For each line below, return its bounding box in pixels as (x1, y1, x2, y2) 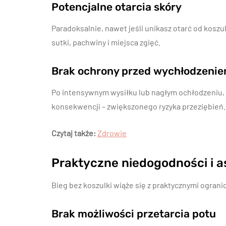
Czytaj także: (51, 128, 96, 138)
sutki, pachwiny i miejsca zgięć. (51, 37, 160, 47)
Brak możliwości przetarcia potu (51, 207, 216, 220)
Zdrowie (97, 128, 127, 138)
